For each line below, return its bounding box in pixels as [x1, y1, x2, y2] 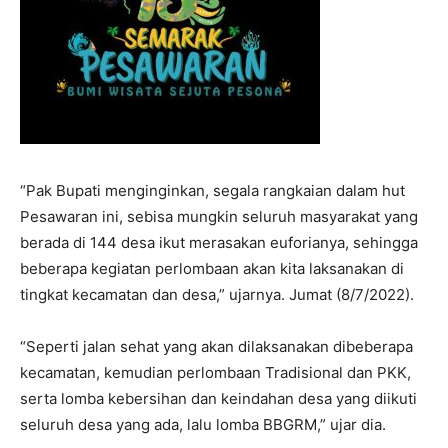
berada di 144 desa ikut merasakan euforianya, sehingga [20, 232, 418, 252]
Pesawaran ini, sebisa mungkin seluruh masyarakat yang [20, 206, 418, 226]
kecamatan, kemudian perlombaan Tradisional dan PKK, [20, 362, 411, 382]
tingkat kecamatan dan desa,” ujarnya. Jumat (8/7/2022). [20, 284, 414, 304]
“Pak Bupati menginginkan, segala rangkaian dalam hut [20, 180, 405, 200]
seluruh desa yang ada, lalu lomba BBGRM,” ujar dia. [20, 414, 386, 434]
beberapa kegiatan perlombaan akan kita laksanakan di [20, 258, 404, 278]
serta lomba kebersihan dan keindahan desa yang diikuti [20, 388, 417, 408]
